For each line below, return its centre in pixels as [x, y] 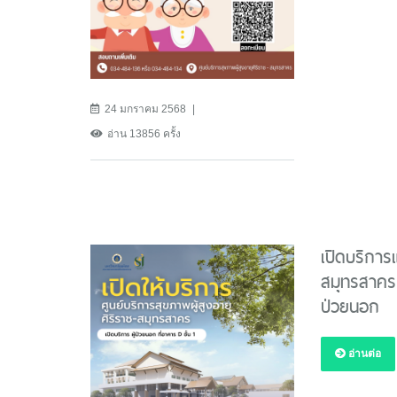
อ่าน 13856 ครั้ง [144, 133]
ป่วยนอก [350, 306]
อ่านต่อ [363, 353]
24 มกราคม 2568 [145, 109]
